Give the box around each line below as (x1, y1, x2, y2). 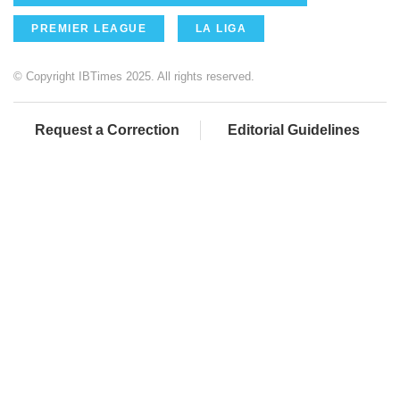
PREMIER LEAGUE (31, 22, 146, 36)
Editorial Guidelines (228, 122, 360, 138)
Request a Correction (34, 122, 179, 138)
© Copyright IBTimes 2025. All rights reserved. (13, 70, 254, 84)
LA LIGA (195, 22, 246, 36)
